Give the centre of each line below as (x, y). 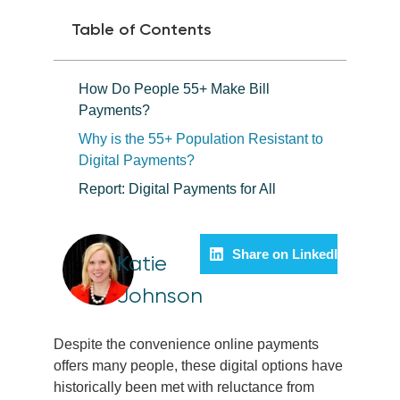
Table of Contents (142, 29)
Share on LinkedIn (289, 254)
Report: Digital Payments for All (180, 189)
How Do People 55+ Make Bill (174, 89)
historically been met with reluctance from (184, 387)
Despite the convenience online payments (186, 344)
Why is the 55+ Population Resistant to (201, 139)
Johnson (159, 296)
